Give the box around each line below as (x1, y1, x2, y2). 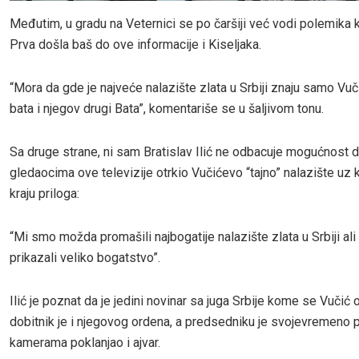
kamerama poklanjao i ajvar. (10, 335, 160, 351)
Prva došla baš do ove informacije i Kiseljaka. (10, 37, 261, 53)
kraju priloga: (10, 186, 79, 202)
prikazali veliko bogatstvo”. (10, 250, 160, 266)
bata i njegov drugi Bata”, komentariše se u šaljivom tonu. (10, 101, 324, 117)
